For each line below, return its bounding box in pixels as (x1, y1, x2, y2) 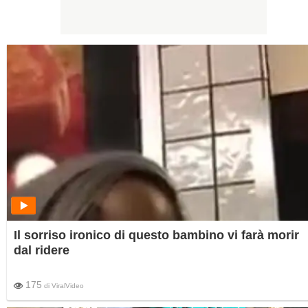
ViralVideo (52, 282, 84, 290)
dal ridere (14, 243, 69, 258)
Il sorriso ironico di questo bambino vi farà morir (14, 228, 299, 243)
